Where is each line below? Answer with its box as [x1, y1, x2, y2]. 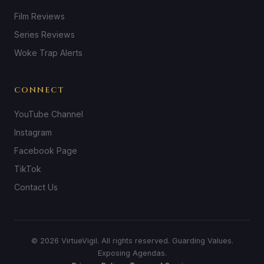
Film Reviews [14, 11, 65, 21]
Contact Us [14, 182, 58, 192]
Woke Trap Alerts [14, 48, 82, 58]
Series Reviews [14, 29, 75, 39]
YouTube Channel [14, 109, 83, 119]
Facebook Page [14, 146, 77, 156]
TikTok [14, 164, 41, 174]
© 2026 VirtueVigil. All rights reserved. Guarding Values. [31, 236, 233, 245]
